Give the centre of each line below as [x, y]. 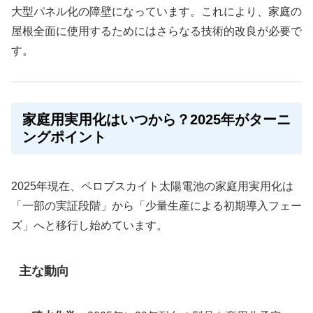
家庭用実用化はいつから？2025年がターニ [156, 120]
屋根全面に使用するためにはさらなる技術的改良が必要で [156, 31]
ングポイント [64, 137]
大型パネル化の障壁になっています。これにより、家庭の [156, 12]
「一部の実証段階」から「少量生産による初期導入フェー [156, 206]
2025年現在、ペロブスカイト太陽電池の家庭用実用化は [152, 187]
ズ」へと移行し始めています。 [89, 226]
